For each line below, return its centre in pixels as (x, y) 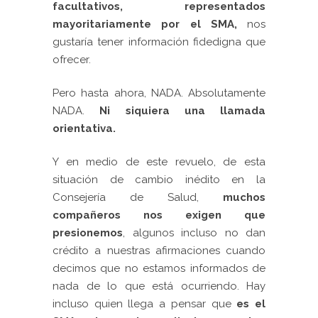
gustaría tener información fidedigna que (159, 42)
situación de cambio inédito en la (159, 179)
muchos (244, 197)
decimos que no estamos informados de (159, 268)
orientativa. (84, 128)
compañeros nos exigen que (159, 215)
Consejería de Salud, (138, 197)
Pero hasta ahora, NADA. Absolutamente (159, 93)
